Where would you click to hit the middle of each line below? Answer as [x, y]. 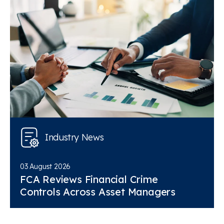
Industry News [74, 137]
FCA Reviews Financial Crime [89, 179]
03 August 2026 [45, 166]
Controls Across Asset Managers [98, 191]
